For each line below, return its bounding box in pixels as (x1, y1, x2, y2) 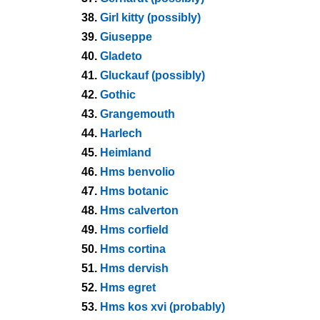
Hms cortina (100, 243, 166, 255)
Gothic (100, 89, 136, 101)
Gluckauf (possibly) (100, 69, 205, 81)
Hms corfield (100, 224, 169, 236)
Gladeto (100, 50, 142, 62)
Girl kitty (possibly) (100, 11, 201, 24)
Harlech (100, 127, 142, 139)
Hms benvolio (100, 166, 175, 178)
